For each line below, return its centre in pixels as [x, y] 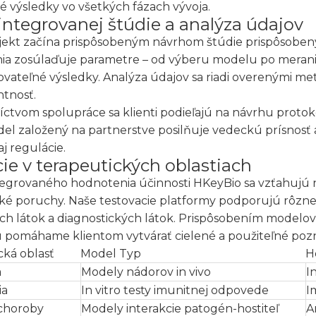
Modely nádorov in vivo [146, 272]
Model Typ [111, 254]
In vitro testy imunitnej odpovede [175, 290]
